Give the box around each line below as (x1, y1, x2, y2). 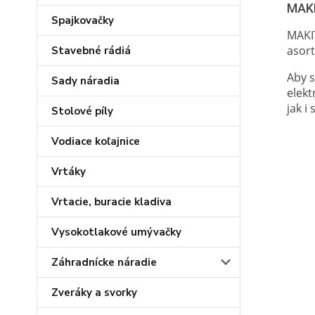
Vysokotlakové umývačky (51, 225, 181, 239)
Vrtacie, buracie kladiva (51, 195, 172, 209)
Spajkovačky (51, 13, 114, 27)
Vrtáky (51, 165, 86, 179)
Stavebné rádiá (51, 44, 131, 58)
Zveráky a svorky (51, 285, 137, 300)
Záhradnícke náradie (51, 255, 157, 269)
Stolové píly (51, 104, 113, 118)
